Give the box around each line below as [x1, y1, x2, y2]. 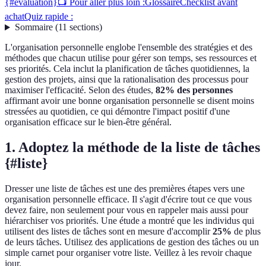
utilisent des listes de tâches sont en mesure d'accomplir [5, 226, 213, 237]
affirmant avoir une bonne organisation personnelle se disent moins [5, 96, 254, 106]
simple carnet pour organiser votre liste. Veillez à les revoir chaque [5, 248, 252, 258]
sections [69, 22, 99, 33]
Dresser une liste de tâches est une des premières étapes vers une [5, 183, 245, 194]
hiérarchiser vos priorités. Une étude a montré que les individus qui [5, 216, 254, 226]
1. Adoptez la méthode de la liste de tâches [5, 140, 260, 156]
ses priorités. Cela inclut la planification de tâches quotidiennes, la [5, 64, 249, 74]
